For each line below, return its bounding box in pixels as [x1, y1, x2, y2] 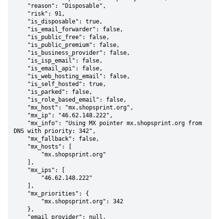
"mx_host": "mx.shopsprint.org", [14, 104, 27, 111]
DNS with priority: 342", [14, 128, 96, 134]
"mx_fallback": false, [14, 135, 27, 142]
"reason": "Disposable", [14, 2, 27, 9]
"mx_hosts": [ [14, 143, 27, 150]
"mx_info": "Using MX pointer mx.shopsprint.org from [14, 120, 27, 127]
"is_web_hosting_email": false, [14, 73, 27, 80]
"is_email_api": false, [14, 65, 27, 72]
